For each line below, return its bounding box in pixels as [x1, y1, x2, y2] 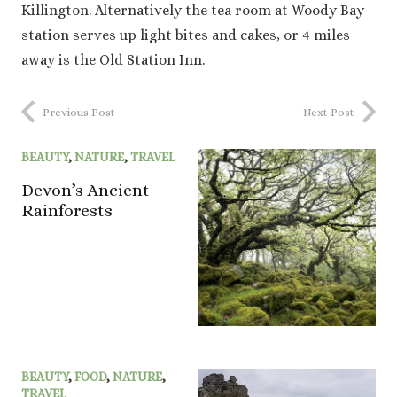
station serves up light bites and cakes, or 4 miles [21, 27, 350, 44]
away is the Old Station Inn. [21, 51, 205, 69]
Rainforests [21, 201, 113, 221]
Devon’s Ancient [21, 181, 150, 200]
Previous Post [43, 105, 115, 120]
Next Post [303, 105, 354, 120]
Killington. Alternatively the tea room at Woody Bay [21, 2, 364, 19]
